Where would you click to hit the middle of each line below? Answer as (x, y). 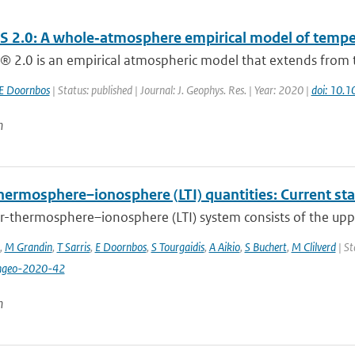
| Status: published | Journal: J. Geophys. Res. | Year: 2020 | (180, 90)
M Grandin (28, 247)
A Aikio (224, 247)
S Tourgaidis (177, 247)
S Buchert (265, 247)
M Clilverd (313, 247)
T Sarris (73, 247)
